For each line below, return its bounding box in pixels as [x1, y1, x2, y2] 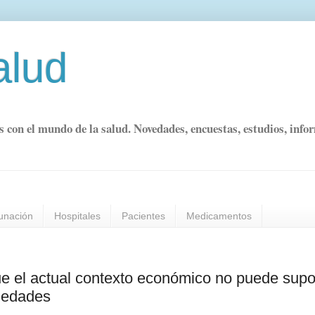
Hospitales [54, 210, 101, 222]
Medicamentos [186, 210, 252, 222]
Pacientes [122, 210, 165, 222]
